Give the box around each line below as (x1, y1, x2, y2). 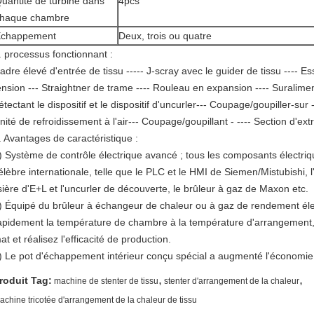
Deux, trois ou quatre (118, 30, 212, 41)
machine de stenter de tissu (54, 276, 158, 286)
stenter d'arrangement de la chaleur (164, 276, 299, 286)
